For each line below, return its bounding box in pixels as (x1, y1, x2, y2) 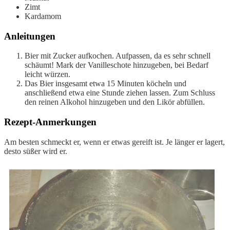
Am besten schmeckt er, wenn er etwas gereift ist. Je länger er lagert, (4, 137, 225, 146)
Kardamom (25, 11, 61, 21)
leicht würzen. (25, 70, 70, 79)
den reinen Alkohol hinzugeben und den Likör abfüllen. (25, 98, 205, 107)
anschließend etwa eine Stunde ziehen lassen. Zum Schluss (25, 88, 215, 98)
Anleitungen (4, 30, 55, 42)
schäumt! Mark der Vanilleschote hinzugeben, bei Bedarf (25, 61, 208, 70)
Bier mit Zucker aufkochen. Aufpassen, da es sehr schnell (25, 51, 210, 61)
